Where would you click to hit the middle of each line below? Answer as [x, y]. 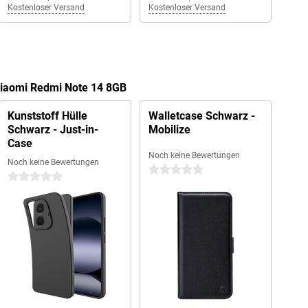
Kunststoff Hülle [47, 116]
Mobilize [169, 130]
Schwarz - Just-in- [53, 130]
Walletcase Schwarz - [201, 116]
